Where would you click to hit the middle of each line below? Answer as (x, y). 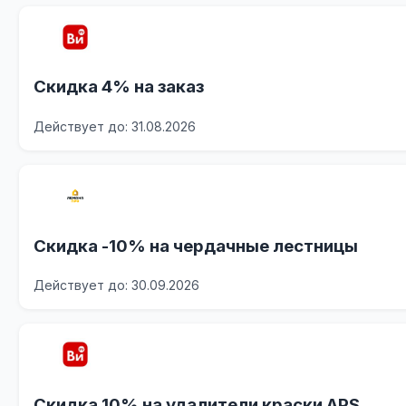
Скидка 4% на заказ (119, 87)
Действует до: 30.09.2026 (117, 285)
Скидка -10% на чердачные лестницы (196, 246)
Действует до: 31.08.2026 (115, 126)
